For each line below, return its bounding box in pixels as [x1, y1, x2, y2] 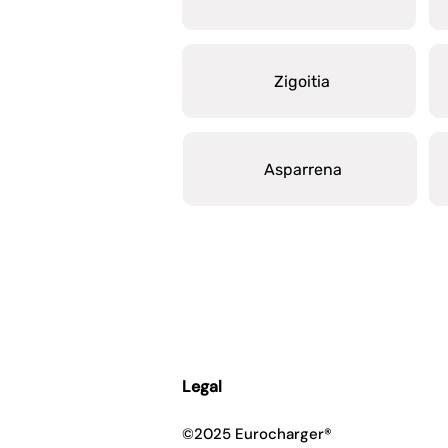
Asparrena [263, 159, 342, 179]
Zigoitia [273, 71, 330, 91]
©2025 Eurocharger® [182, 424, 332, 444]
